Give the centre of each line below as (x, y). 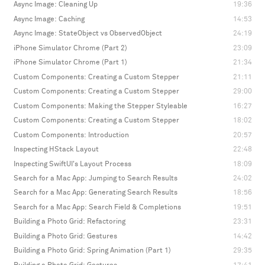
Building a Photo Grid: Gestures (65, 236)
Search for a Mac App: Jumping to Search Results (95, 179)
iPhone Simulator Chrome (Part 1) (70, 63)
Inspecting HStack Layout (56, 150)
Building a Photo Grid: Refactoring (69, 222)
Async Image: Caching (49, 19)
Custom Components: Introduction (71, 135)
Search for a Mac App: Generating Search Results (95, 193)
